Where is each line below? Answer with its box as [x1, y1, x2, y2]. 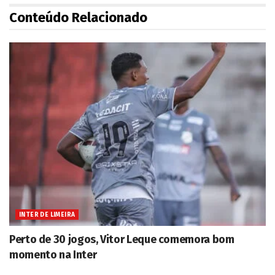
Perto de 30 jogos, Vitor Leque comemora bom [9, 232, 234, 246]
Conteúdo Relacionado [9, 9, 147, 26]
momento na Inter [9, 247, 97, 261]
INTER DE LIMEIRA [19, 211, 76, 219]
